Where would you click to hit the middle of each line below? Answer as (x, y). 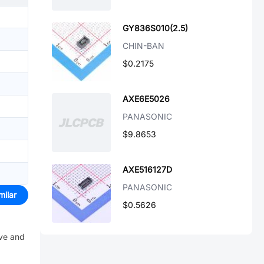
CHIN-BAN (143, 46)
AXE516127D (147, 169)
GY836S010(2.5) (155, 28)
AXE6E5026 (146, 99)
